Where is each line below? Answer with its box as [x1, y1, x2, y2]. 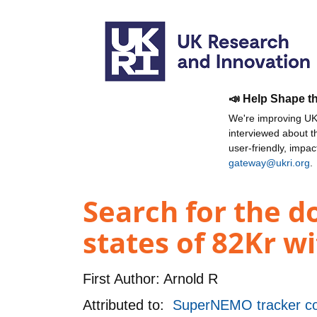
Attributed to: [83, 296, 173, 313]
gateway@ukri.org [229, 157, 310, 168]
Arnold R [160, 270, 218, 287]
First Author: [83, 270, 160, 287]
